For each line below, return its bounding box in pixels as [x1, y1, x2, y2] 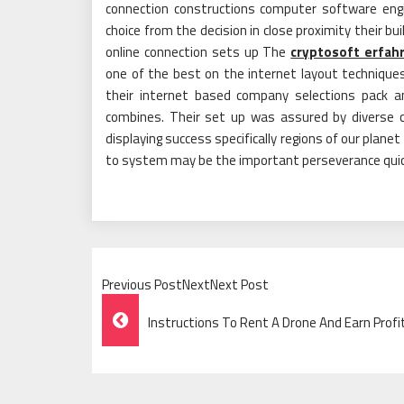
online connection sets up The [106, 41, 291, 62]
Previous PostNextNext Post [102, 274, 269, 295]
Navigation [101, 333, 230, 374]
